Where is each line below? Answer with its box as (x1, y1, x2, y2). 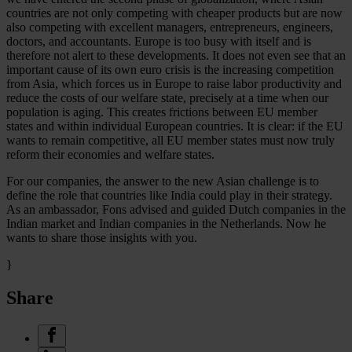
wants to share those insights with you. (6, 230, 197, 244)
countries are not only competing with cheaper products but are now (6, 5, 343, 20)
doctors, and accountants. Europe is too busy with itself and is (6, 34, 311, 48)
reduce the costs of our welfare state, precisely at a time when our (6, 90, 328, 104)
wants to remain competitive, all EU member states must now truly (6, 133, 335, 147)
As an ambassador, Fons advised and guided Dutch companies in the (6, 202, 346, 216)
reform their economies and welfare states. (6, 147, 214, 161)
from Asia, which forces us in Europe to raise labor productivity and (6, 76, 342, 90)
